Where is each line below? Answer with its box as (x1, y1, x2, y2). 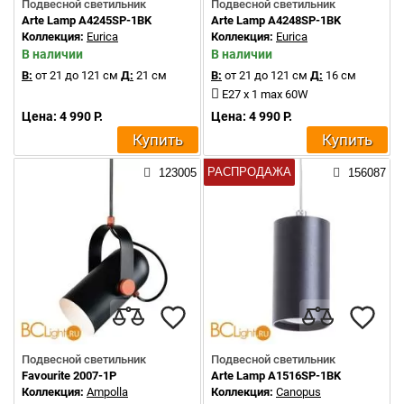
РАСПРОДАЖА (207, 165, 291, 179)
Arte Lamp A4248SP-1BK (211, 14, 341, 27)
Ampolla (87, 385, 128, 399)
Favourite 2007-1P (22, 369, 116, 382)
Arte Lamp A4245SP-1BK (22, 14, 151, 27)
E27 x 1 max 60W (222, 87, 308, 101)
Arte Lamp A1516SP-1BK (211, 369, 341, 382)
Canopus (276, 385, 321, 399)
